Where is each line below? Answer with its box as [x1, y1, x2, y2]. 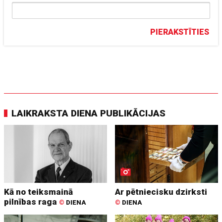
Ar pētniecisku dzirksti [115, 186, 208, 197]
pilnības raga [4, 196, 59, 207]
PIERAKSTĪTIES [150, 27, 210, 37]
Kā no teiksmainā [4, 186, 73, 197]
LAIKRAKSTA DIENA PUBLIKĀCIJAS [11, 108, 166, 119]
